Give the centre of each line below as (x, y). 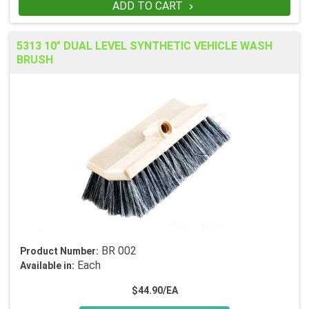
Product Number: (59, 251)
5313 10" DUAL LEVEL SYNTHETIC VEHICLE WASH (144, 46)
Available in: (47, 266)
